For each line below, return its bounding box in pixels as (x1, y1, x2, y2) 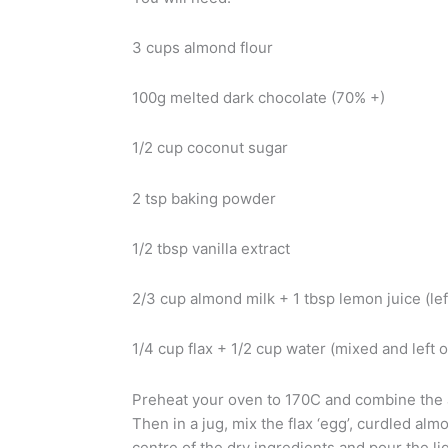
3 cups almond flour (132, 37, 273, 57)
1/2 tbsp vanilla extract (132, 238, 290, 258)
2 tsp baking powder (132, 188, 276, 208)
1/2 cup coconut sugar (132, 138, 288, 158)
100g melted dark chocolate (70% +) (132, 88, 385, 108)
